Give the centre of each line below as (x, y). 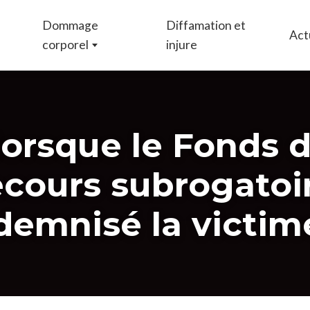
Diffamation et (206, 25)
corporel (66, 45)
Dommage (71, 25)
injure (182, 45)
